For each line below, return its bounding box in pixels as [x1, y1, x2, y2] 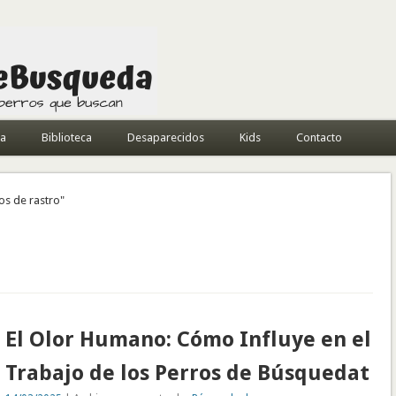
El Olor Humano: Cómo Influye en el [5, 326, 372, 352]
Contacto [295, 131, 342, 144]
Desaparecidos [126, 131, 204, 144]
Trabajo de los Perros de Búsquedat [5, 360, 370, 385]
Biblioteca [41, 131, 92, 144]
